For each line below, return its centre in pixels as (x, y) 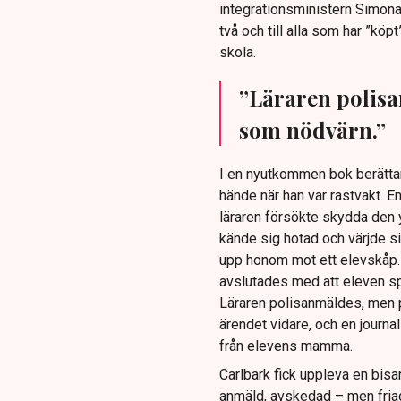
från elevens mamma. (286, 346)
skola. (237, 53)
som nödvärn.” (312, 130)
